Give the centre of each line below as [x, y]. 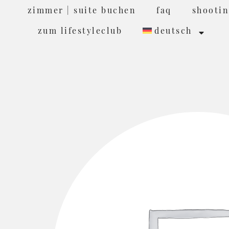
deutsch [173, 30]
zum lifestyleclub [80, 30]
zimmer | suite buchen [82, 10]
